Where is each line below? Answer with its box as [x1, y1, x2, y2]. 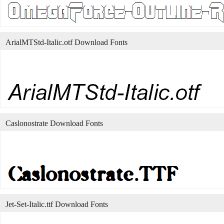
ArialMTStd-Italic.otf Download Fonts [5, 38, 127, 46]
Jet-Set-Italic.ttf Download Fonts [5, 200, 108, 208]
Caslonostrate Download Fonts [5, 119, 103, 127]
